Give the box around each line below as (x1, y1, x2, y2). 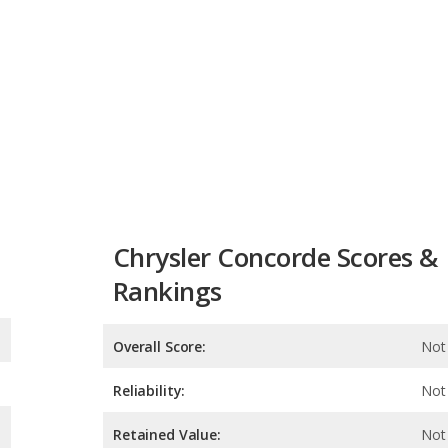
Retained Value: (113, 334, 221, 354)
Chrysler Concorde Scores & (113, 148, 438, 185)
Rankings (113, 182, 222, 219)
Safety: (113, 378, 164, 398)
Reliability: (113, 290, 186, 310)
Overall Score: (113, 246, 207, 266)
